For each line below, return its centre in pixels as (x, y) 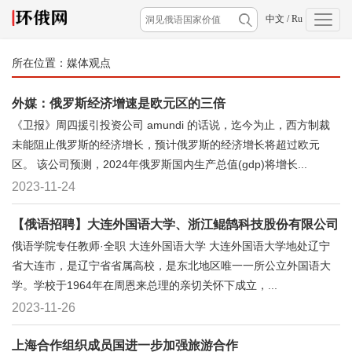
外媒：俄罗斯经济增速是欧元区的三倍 (119, 103)
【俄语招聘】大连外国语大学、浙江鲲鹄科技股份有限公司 (175, 224)
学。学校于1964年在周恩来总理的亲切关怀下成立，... (145, 285)
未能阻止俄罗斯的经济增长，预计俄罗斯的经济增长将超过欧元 (166, 145)
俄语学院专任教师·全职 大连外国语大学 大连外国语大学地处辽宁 (171, 246)
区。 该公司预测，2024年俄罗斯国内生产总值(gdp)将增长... (159, 164)
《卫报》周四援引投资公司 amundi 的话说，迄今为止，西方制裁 (171, 125)
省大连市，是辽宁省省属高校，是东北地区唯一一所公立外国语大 (171, 266)
